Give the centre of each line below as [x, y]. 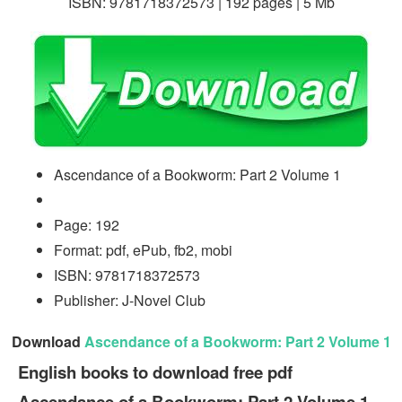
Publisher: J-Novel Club [130, 300]
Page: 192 [87, 224]
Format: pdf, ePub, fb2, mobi [143, 249]
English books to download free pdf [155, 371]
